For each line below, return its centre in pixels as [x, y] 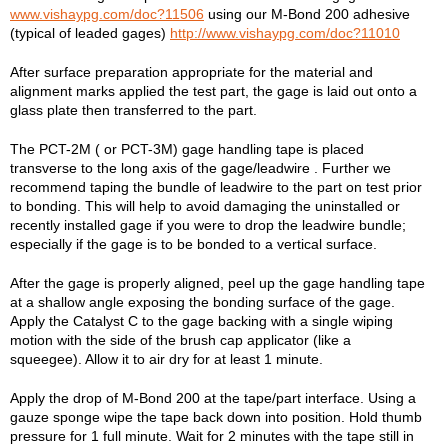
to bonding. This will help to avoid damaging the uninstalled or [205, 205]
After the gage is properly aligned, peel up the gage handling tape [217, 282]
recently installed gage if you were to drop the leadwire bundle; [208, 224]
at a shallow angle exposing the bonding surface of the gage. [202, 301]
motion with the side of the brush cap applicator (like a [180, 339]
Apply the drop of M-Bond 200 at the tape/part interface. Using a [213, 397]
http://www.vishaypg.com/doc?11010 [285, 32]
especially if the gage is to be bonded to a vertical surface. [193, 243]
